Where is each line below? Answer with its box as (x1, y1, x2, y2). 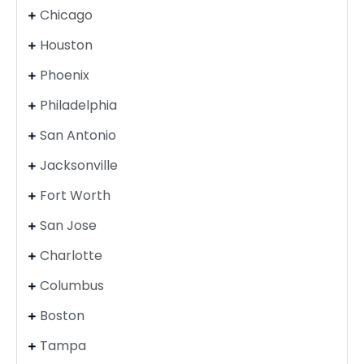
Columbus (39, 275, 104, 295)
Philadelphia (39, 95, 117, 115)
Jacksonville (39, 155, 118, 175)
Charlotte (39, 245, 102, 265)
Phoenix (39, 65, 89, 84)
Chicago (39, 5, 93, 24)
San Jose (39, 215, 97, 235)
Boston (39, 305, 84, 325)
